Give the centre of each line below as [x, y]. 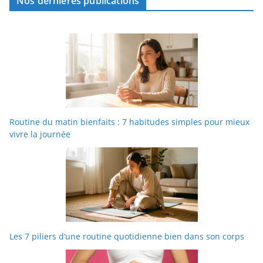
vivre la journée [40, 134]
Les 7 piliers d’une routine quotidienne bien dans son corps [127, 237]
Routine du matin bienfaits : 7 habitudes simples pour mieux [129, 122]
